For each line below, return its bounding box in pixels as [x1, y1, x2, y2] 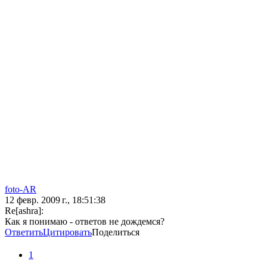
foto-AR [5, 184, 36, 195]
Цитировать [43, 227, 92, 238]
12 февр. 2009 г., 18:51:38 [5, 195, 105, 206]
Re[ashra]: [5, 206, 44, 216]
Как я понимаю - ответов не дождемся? [5, 216, 164, 227]
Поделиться [92, 227, 139, 238]
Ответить [5, 227, 43, 238]
